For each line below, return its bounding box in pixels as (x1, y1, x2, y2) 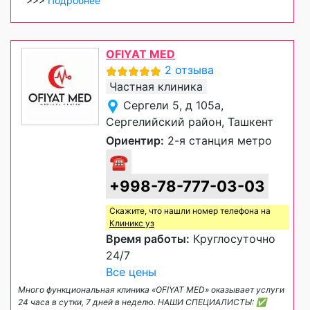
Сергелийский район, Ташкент (106, 115, 273, 129)
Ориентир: (106, 134, 164, 148)
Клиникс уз (109, 218, 154, 229)
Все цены (106, 265, 156, 280)
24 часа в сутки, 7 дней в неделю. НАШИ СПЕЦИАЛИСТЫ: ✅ (18, 297, 266, 308)
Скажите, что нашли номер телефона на (109, 206, 271, 217)
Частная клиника (109, 80, 203, 94)
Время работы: (106, 232, 190, 246)
